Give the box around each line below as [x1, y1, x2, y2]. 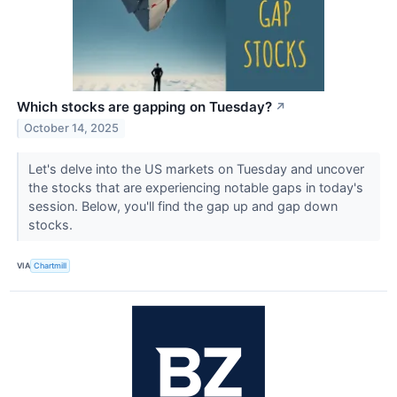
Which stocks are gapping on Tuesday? [17, 97, 272, 115]
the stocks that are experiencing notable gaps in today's [27, 179, 363, 195]
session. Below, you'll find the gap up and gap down [27, 198, 338, 214]
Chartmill [34, 261, 67, 271]
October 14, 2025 [24, 121, 120, 136]
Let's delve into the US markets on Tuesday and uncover [27, 160, 364, 176]
